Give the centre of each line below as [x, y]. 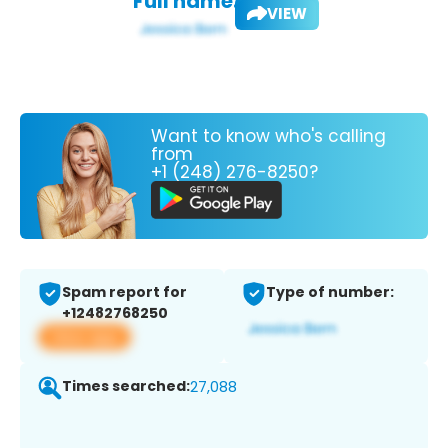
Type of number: [330, 292]
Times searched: [126, 386]
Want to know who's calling [268, 135]
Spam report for [124, 292]
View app [84, 337]
